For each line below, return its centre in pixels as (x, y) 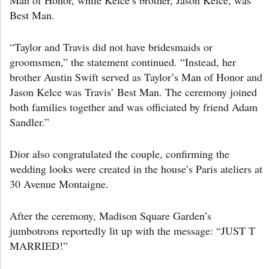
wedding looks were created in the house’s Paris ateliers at (136, 168)
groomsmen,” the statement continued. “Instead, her (123, 62)
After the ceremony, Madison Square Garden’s (110, 215)
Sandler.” (29, 122)
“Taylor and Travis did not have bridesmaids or (111, 47)
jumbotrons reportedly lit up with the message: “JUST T (132, 230)
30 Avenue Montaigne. (59, 183)
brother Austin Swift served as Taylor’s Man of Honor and (136, 77)
